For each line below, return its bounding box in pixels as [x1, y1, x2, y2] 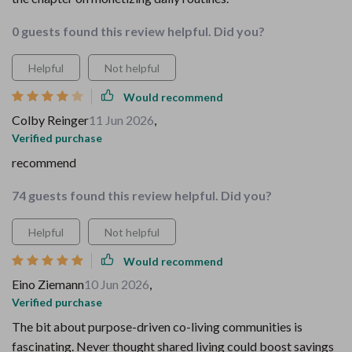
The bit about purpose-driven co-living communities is [12, 319, 302, 334]
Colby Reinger [12, 112, 89, 127]
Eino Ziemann [12, 277, 84, 291]
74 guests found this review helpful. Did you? [12, 188, 272, 203]
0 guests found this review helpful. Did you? [12, 24, 265, 38]
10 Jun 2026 [84, 277, 149, 291]
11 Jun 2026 [89, 112, 154, 127]
